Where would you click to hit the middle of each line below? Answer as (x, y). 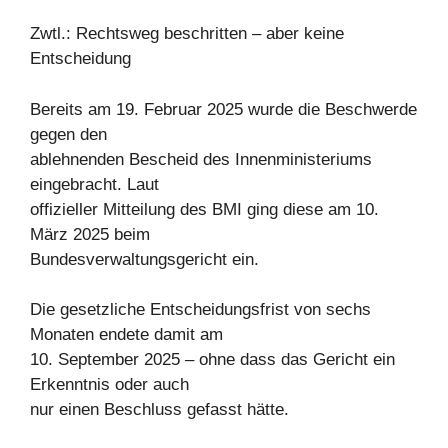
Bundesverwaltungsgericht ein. (144, 259)
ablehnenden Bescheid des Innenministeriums (201, 159)
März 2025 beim (90, 234)
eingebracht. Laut (94, 184)
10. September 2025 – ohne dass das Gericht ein (212, 359)
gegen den (68, 134)
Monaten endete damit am (126, 334)
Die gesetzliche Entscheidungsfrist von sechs (200, 309)
